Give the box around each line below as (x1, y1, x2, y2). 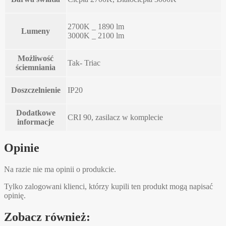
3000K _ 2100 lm (68, 31, 124, 40)
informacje (17, 117, 54, 126)
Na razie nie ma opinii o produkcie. (4, 165, 116, 174)
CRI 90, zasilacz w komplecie (68, 112, 163, 122)
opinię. (4, 191, 26, 200)
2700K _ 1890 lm (68, 22, 124, 31)
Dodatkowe (16, 108, 55, 117)
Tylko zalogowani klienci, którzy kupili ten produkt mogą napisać (4, 182, 213, 191)
